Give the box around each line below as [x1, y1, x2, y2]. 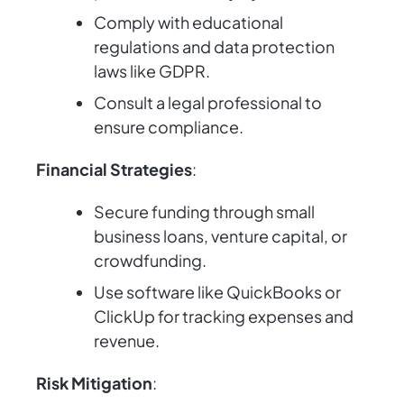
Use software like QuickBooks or [94, 281, 341, 303]
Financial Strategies [36, 159, 192, 180]
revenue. [94, 330, 160, 352]
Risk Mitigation [36, 372, 152, 394]
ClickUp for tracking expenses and [94, 306, 353, 327]
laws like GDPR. [94, 60, 210, 82]
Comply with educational [94, 12, 283, 33]
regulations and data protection [94, 36, 335, 58]
